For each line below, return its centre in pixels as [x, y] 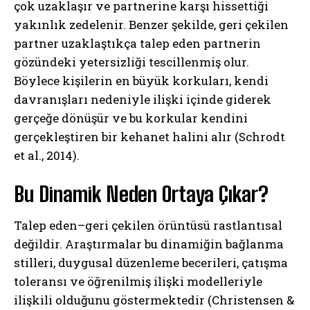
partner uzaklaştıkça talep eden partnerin [137, 43]
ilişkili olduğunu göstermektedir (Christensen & [154, 300]
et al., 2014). [47, 155]
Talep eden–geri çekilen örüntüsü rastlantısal [148, 225]
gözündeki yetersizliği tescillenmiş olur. [131, 62]
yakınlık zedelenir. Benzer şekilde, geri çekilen [151, 24]
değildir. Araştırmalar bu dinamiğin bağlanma [149, 244]
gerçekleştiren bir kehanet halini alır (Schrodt [149, 136]
